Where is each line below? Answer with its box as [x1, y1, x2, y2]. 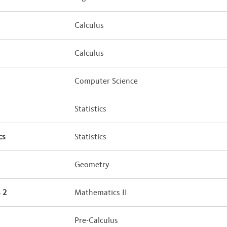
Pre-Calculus [74, 215, 119, 225]
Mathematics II [74, 187, 128, 198]
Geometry [74, 160, 110, 170]
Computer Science [74, 76, 138, 86]
